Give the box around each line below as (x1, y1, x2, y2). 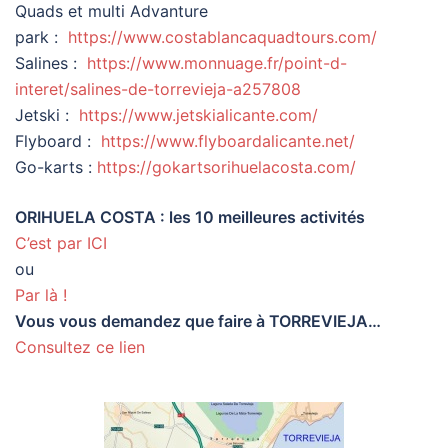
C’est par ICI (15, 233, 107, 254)
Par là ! (15, 285, 67, 306)
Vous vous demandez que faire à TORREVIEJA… (15, 311, 381, 332)
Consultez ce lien (15, 337, 145, 358)
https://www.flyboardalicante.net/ (101, 131, 355, 152)
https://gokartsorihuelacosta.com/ (97, 157, 356, 178)
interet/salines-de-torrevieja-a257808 (15, 79, 301, 100)
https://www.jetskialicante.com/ (79, 105, 318, 126)
